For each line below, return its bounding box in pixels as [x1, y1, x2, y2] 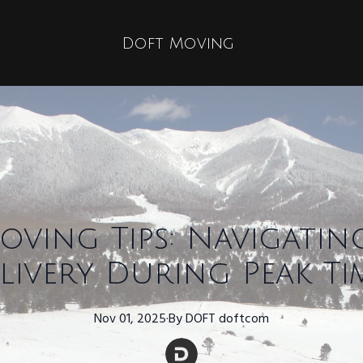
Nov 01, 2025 [94, 309, 166, 330]
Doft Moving [122, 34, 234, 52]
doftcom [219, 309, 269, 330]
